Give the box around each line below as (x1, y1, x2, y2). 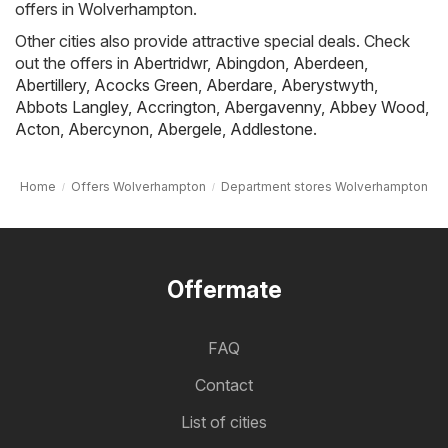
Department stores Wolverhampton (221, 178, 428, 194)
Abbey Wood (329, 96, 425, 117)
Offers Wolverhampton (71, 178, 206, 194)
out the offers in (15, 52, 133, 73)
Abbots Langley (15, 96, 128, 117)
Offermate (166, 275, 282, 304)
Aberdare (206, 74, 273, 95)
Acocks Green (94, 74, 198, 95)
